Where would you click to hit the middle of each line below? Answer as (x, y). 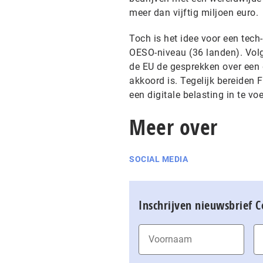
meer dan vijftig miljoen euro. (194, 13)
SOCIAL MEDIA (159, 159)
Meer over (173, 127)
